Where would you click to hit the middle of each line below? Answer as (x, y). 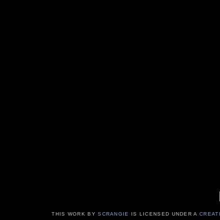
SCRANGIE (113, 214)
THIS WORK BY (75, 214)
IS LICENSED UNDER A (164, 214)
